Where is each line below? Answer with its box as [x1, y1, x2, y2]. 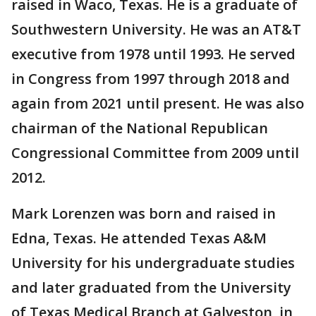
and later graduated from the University [11, 278, 291, 298]
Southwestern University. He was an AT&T [11, 20, 301, 39]
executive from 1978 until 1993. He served [11, 44, 296, 64]
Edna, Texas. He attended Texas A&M [11, 229, 267, 248]
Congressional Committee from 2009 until [11, 143, 299, 163]
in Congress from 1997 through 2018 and [11, 69, 290, 89]
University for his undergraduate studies [11, 253, 295, 273]
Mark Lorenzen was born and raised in [11, 204, 276, 224]
